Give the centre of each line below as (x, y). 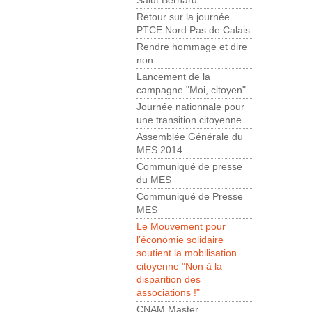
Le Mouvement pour (181, 227)
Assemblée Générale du (190, 137)
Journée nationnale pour (190, 107)
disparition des (169, 280)
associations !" (168, 293)
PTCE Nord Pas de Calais (193, 31)
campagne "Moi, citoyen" (191, 91)
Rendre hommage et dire (192, 47)
